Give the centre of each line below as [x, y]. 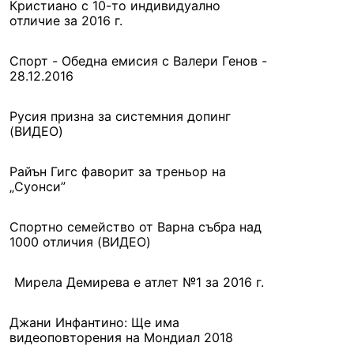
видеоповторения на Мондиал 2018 [121, 337]
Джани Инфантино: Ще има [94, 322]
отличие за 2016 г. [66, 21]
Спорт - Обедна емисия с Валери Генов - [138, 61]
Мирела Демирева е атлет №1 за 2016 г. [139, 282]
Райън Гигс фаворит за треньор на [118, 171]
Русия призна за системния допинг [120, 116]
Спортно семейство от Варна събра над [136, 227]
